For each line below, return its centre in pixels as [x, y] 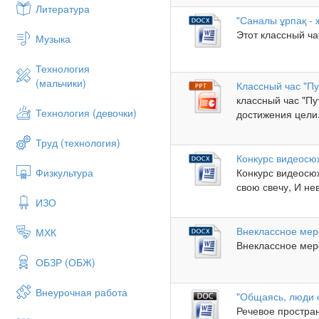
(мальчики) [61, 83]
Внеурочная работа [82, 292]
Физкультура [64, 172]
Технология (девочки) [86, 113]
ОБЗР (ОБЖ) [66, 262]
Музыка [53, 38]
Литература [63, 9]
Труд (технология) [78, 142]
